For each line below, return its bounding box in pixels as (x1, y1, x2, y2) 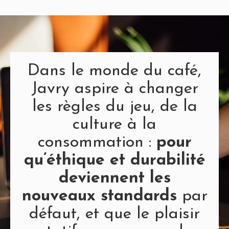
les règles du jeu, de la (32, 99, 197, 116)
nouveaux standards (21, 188, 177, 205)
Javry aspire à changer (31, 81, 198, 98)
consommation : (37, 134, 156, 151)
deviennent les (58, 170, 171, 187)
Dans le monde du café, (28, 63, 201, 80)
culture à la (73, 117, 156, 133)
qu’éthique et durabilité (24, 152, 205, 169)
